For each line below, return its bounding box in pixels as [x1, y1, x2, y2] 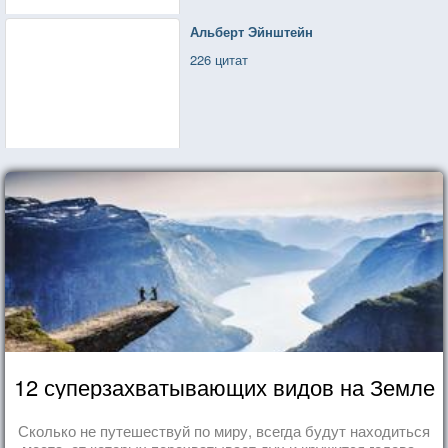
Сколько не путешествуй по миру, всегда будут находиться [18, 419, 430, 441]
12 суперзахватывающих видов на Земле [13, 370, 435, 402]
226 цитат [190, 49, 249, 69]
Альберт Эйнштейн [190, 21, 314, 41]
